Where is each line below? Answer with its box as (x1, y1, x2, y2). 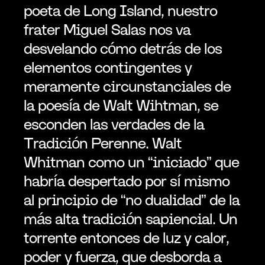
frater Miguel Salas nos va (24, 20, 190, 38)
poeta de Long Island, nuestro (24, 1, 217, 20)
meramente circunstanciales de (24, 77, 231, 95)
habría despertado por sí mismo (24, 172, 230, 190)
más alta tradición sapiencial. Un (24, 209, 237, 228)
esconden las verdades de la (24, 115, 204, 133)
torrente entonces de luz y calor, (24, 228, 229, 247)
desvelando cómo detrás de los (24, 39, 222, 57)
